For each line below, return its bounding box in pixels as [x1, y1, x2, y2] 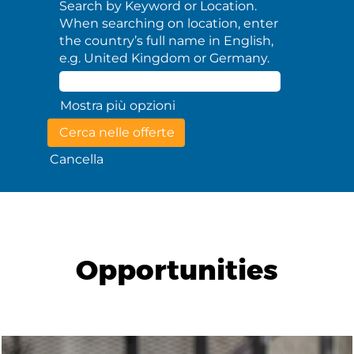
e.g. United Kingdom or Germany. [59, 51, 269, 66]
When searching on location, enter [59, 16, 278, 31]
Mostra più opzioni [60, 98, 175, 113]
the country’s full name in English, [59, 33, 273, 48]
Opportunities [76, 253, 278, 287]
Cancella [50, 152, 104, 167]
